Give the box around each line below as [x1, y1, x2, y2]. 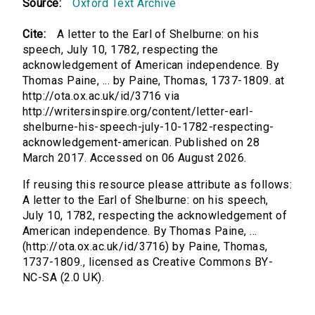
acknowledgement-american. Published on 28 [22, 136, 260, 150]
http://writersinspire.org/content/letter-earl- [22, 105, 254, 119]
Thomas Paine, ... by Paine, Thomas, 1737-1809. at [22, 74, 285, 88]
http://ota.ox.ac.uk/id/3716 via [22, 89, 180, 103]
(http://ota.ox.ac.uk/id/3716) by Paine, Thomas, [22, 240, 268, 254]
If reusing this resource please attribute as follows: [22, 178, 292, 192]
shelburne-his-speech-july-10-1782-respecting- [22, 120, 274, 134]
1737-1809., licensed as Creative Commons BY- [22, 255, 274, 269]
